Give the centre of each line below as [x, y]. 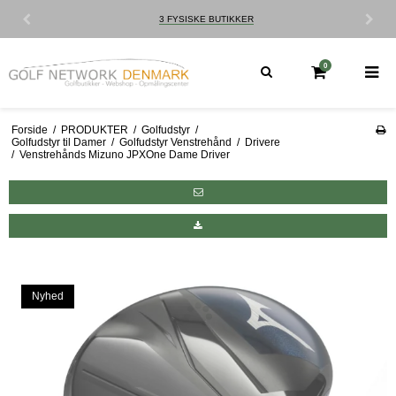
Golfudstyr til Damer [58, 142]
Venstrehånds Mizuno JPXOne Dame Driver [124, 154]
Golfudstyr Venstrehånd [175, 142]
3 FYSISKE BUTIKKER [89, 19]
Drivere [262, 142]
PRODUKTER [94, 129]
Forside [29, 129]
